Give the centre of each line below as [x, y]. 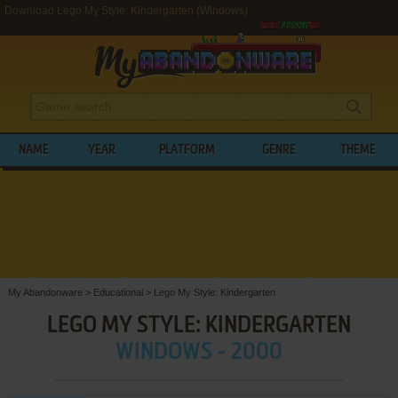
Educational [118, 292]
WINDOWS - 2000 [199, 352]
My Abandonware [45, 292]
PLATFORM [187, 150]
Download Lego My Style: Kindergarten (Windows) [126, 11]
